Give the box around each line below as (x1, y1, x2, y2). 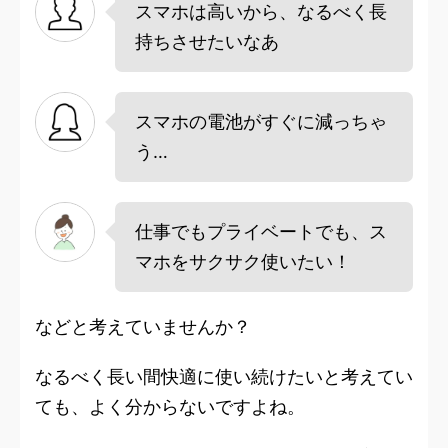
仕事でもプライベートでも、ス (135, 221, 387, 243)
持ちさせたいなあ (135, 31, 279, 53)
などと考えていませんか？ (35, 316, 251, 338)
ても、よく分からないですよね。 (35, 396, 305, 418)
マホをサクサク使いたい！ (135, 251, 351, 273)
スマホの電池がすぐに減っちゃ (135, 111, 387, 133)
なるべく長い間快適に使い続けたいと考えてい (35, 366, 413, 388)
